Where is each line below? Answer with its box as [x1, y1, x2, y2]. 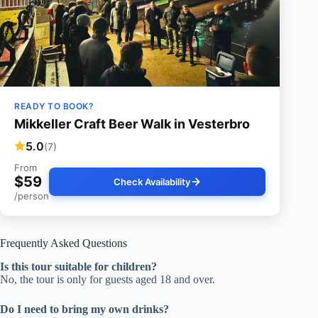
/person [14, 190, 49, 202]
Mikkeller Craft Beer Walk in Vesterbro [14, 116, 250, 132]
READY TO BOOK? [14, 101, 94, 112]
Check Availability [113, 176, 190, 188]
